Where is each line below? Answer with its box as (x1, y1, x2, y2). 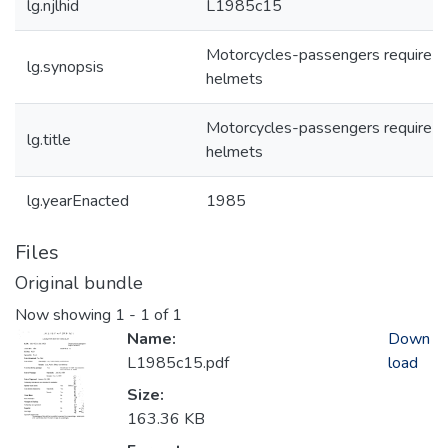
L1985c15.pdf (127, 352, 229, 375)
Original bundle (15, 271, 143, 295)
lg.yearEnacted (27, 190, 129, 212)
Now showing (15, 304, 115, 327)
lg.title (27, 129, 71, 151)
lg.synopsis (27, 56, 104, 78)
